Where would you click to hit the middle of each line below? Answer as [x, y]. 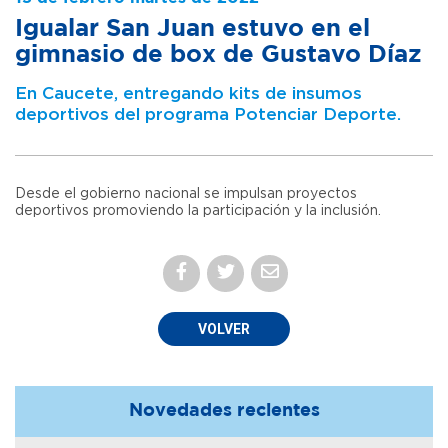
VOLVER [224, 328]
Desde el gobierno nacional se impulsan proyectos [186, 193]
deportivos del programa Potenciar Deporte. [208, 114]
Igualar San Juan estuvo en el [192, 28]
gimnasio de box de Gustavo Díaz [218, 54]
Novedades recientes [224, 410]
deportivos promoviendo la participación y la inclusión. [198, 210]
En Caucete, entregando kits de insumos [188, 93]
